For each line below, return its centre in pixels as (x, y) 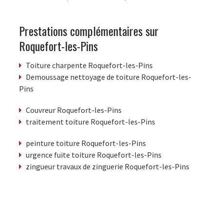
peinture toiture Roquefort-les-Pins (86, 143)
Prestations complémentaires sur (89, 31)
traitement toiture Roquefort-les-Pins (91, 122)
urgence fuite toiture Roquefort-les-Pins (94, 155)
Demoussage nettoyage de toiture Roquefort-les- (109, 77)
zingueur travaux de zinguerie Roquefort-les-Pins (108, 167)
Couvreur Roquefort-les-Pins (74, 110)
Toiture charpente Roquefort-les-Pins (89, 65)
